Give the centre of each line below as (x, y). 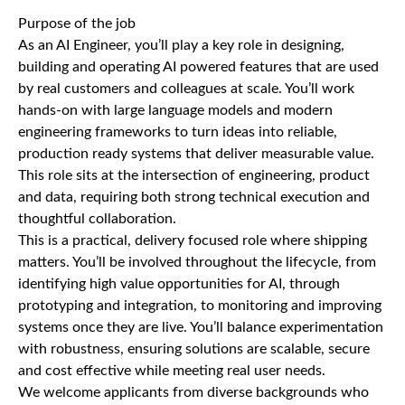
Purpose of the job (77, 24)
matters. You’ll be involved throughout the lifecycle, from (197, 262)
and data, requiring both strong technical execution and (194, 197)
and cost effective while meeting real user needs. (172, 371)
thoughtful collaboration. (97, 219)
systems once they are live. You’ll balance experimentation (201, 327)
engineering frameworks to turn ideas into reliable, (178, 132)
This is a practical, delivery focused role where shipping (193, 240)
